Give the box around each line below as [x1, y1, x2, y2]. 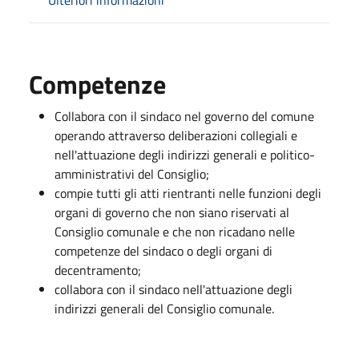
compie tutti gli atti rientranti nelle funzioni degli [54, 183, 321, 203]
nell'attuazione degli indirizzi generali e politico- [54, 144, 315, 164]
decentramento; [54, 260, 141, 280]
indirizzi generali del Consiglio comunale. [54, 298, 274, 318]
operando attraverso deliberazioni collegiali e [54, 125, 297, 145]
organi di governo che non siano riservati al [54, 202, 289, 222]
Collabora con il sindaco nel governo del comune [54, 106, 314, 126]
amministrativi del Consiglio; [54, 163, 209, 184]
